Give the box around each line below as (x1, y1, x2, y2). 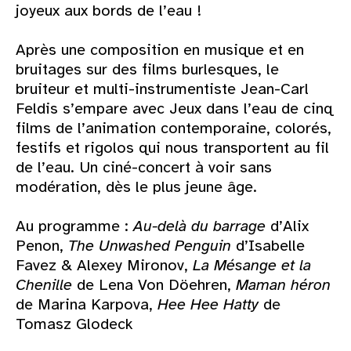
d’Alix (266, 216, 309, 237)
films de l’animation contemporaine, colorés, (16, 118, 331, 139)
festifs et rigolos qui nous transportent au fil (16, 138, 329, 158)
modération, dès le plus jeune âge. (16, 177, 257, 197)
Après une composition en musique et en (16, 40, 304, 60)
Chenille (16, 275, 72, 295)
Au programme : (16, 216, 133, 237)
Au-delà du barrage (133, 216, 266, 237)
